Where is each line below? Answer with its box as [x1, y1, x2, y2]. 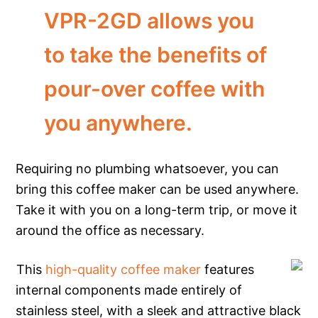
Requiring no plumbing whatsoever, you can [16, 160, 280, 176]
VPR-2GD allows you [44, 7, 255, 33]
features [201, 261, 255, 277]
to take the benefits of [44, 41, 268, 67]
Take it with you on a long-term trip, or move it [16, 202, 298, 217]
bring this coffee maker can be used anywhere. [16, 181, 300, 197]
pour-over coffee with [44, 75, 265, 102]
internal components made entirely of [16, 282, 243, 297]
